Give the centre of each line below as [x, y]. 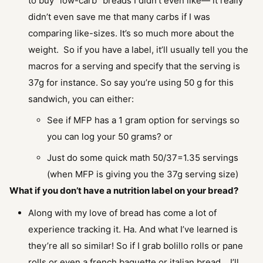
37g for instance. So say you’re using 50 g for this [131, 83]
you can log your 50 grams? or [110, 137]
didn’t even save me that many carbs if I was [119, 17]
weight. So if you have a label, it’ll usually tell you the [138, 50]
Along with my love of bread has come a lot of [122, 213]
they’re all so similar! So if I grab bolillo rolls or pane [136, 246]
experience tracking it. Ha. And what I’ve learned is [133, 230]
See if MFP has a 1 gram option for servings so [143, 120]
